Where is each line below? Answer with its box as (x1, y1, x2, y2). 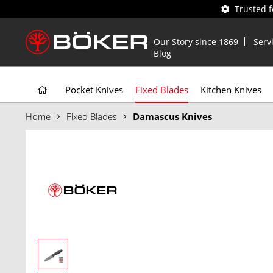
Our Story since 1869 (154, 36, 238, 48)
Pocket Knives (65, 83, 123, 96)
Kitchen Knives (200, 83, 261, 96)
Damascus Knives (133, 110, 212, 122)
